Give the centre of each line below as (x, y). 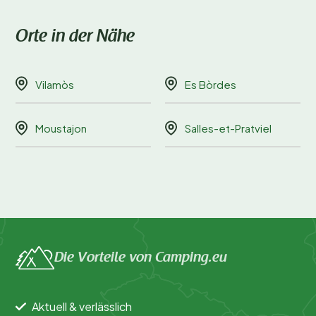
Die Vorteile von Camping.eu (141, 258)
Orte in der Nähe (75, 38)
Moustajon (61, 128)
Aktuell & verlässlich (82, 306)
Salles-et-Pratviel (228, 128)
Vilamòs (55, 84)
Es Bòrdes (211, 84)
